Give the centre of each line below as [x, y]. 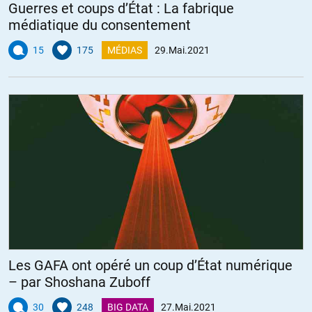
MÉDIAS [125, 50]
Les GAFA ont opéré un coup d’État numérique [150, 265]
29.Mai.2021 [182, 50]
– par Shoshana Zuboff [79, 282]
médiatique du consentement [100, 25]
